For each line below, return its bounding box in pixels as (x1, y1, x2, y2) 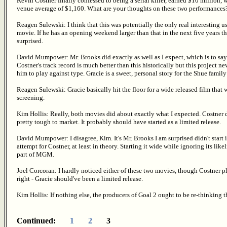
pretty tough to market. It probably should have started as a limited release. (17, 118, 221, 126)
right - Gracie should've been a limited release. (17, 175, 143, 183)
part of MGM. (17, 150, 54, 159)
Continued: (17, 216, 70, 225)
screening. (17, 94, 45, 102)
